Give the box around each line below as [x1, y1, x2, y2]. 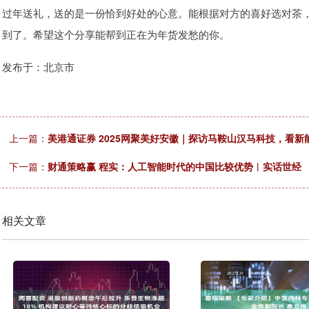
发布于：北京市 [2, 59, 74, 74]
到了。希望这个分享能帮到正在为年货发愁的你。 [2, 27, 230, 41]
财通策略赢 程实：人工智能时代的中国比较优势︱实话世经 [48, 159, 301, 173]
